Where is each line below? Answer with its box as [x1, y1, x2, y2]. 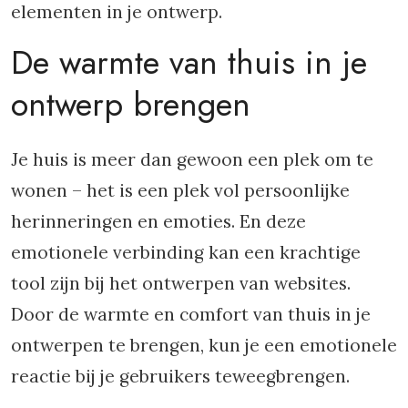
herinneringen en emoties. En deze [11, 210, 306, 232]
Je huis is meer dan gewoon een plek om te [11, 148, 373, 170]
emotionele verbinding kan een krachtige [11, 241, 361, 263]
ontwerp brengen [11, 80, 250, 128]
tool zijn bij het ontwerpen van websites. [11, 272, 351, 294]
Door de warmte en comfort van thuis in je [11, 303, 371, 325]
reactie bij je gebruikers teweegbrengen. [11, 365, 350, 387]
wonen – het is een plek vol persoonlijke [11, 179, 350, 201]
